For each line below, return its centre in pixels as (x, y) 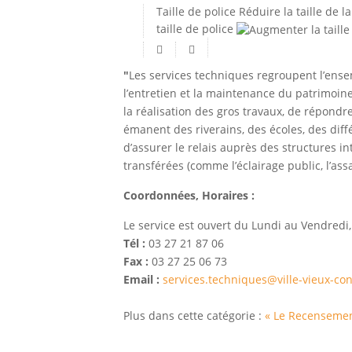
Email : (141, 279)
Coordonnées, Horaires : (189, 195)
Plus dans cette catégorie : (194, 315)
